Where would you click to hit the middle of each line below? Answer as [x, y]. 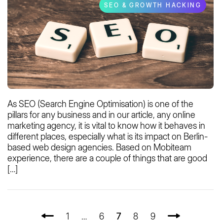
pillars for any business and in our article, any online [101, 115]
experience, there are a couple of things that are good [107, 158]
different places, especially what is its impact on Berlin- [108, 137]
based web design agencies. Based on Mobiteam [99, 147]
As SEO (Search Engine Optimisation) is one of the [100, 104]
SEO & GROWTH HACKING [153, 5]
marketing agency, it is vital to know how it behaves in [106, 126]
